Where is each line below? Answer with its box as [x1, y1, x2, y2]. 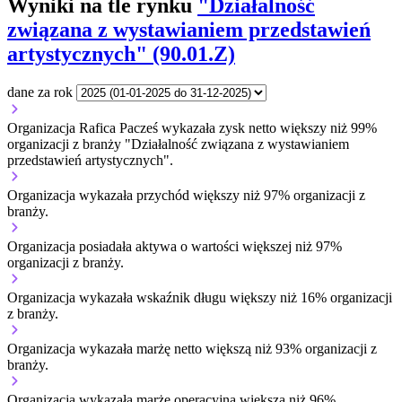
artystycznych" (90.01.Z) [7, 41, 235, 66]
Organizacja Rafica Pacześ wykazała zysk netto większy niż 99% [7, 119, 377, 135]
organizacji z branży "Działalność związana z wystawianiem [7, 135, 349, 152]
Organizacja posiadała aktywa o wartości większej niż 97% [7, 238, 342, 254]
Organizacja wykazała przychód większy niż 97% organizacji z [7, 187, 365, 203]
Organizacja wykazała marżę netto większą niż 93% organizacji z [7, 340, 377, 356]
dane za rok [7, 83, 73, 100]
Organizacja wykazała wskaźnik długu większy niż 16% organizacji [7, 289, 392, 305]
